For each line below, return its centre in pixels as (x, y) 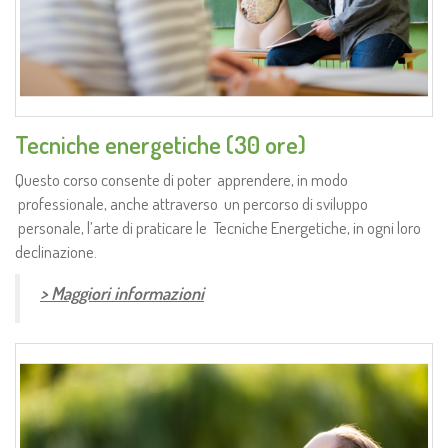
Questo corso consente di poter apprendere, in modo (181, 179)
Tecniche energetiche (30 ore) (160, 144)
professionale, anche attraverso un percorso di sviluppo (191, 203)
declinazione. (56, 251)
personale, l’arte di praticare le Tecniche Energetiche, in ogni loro (218, 227)
